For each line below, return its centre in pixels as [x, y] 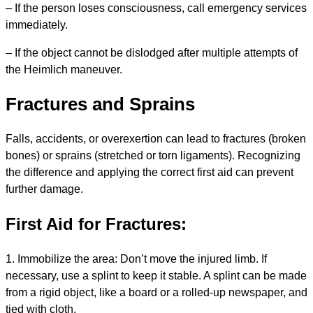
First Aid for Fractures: [96, 224]
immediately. [37, 25]
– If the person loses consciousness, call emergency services [156, 8]
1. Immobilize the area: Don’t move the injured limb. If [136, 259]
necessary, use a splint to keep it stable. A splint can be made [156, 275]
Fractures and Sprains [100, 104]
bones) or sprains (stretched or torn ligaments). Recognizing [153, 155]
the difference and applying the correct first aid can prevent [150, 172]
